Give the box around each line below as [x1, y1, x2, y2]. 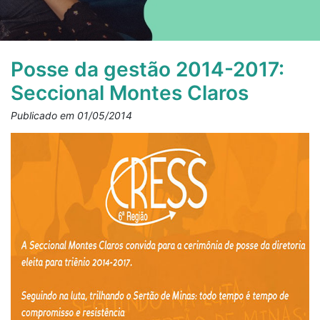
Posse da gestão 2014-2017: [11, 57, 284, 81]
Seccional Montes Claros [11, 81, 249, 105]
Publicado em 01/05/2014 [11, 109, 132, 121]
